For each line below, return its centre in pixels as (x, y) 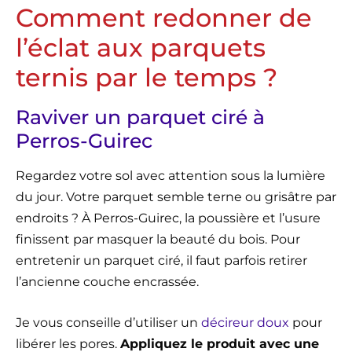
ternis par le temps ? (147, 77)
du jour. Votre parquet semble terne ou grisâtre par (176, 196)
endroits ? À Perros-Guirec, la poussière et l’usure (168, 218)
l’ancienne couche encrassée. (107, 281)
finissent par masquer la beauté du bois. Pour (158, 239)
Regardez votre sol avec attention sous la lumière (170, 175)
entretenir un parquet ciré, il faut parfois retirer (161, 260)
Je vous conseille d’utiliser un (108, 322)
